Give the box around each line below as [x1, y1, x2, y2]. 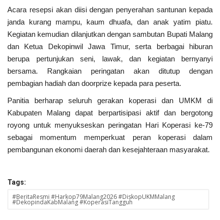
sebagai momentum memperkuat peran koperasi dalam [7, 133, 213, 141]
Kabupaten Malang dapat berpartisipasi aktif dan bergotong [7, 108, 213, 117]
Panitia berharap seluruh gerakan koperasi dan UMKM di [7, 96, 213, 105]
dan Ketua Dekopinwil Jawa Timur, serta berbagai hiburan [7, 42, 213, 51]
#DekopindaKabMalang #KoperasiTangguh [12, 197, 133, 206]
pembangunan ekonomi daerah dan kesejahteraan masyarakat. [7, 145, 210, 154]
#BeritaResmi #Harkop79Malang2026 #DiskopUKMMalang [12, 192, 175, 201]
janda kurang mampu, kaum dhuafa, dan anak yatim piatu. [7, 17, 213, 26]
